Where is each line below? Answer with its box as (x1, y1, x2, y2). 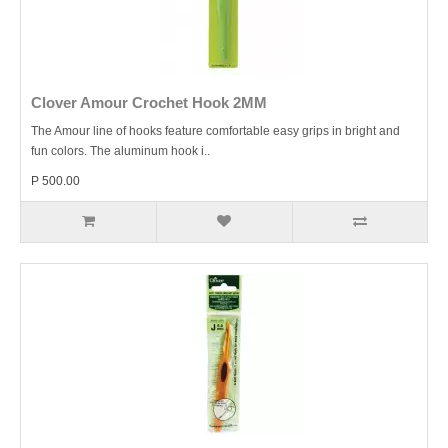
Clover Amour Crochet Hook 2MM (31, 94, 267, 111)
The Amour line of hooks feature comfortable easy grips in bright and (31, 124, 400, 138)
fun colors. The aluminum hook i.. (31, 144, 210, 158)
